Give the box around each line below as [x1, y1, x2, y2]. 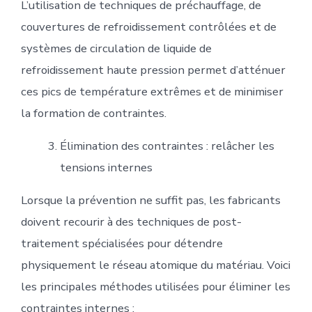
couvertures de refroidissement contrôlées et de [20, 18, 276, 35]
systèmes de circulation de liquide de [20, 40, 212, 56]
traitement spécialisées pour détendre [20, 235, 223, 252]
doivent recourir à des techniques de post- [20, 214, 242, 231]
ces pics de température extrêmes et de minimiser [20, 83, 283, 100]
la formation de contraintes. [20, 104, 166, 121]
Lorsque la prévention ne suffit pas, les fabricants [20, 192, 281, 209]
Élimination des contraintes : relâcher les [59, 138, 274, 155]
